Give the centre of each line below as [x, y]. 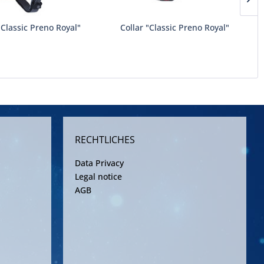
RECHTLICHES [105, 140]
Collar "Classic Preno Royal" [175, 27]
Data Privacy [99, 163]
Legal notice [98, 176]
